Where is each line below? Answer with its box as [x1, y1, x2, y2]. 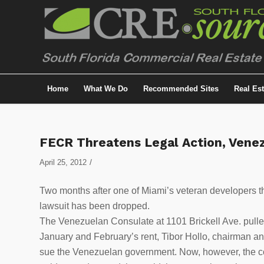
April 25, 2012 [39, 158, 87, 167]
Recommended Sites [143, 84, 219, 93]
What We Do [84, 84, 128, 93]
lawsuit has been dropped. [39, 200, 150, 211]
